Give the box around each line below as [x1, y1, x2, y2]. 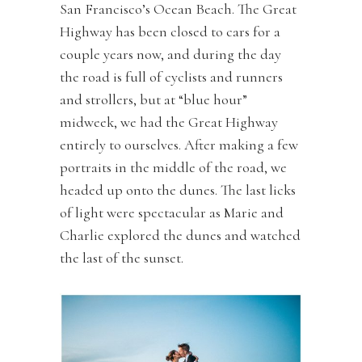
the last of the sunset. [60, 249, 183, 267]
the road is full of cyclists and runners [60, 68, 283, 86]
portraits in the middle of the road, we [60, 158, 287, 177]
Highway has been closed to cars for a [60, 23, 280, 41]
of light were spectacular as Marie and [60, 204, 284, 222]
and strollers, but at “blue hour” [60, 90, 247, 109]
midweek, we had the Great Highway [60, 113, 278, 132]
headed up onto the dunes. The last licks [60, 181, 296, 200]
